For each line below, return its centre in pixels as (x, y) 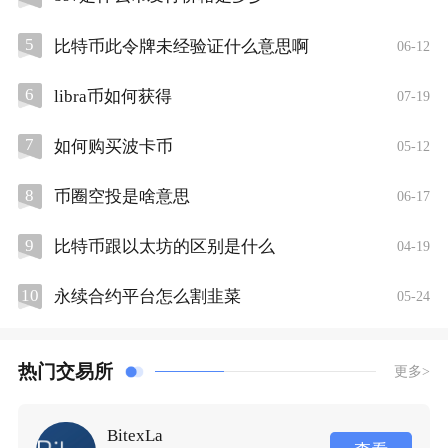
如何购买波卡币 (113, 146)
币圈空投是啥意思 (121, 197)
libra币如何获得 (112, 96)
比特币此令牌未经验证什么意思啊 (181, 46)
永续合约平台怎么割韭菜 (147, 297)
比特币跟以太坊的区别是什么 (164, 247)
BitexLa (135, 435)
